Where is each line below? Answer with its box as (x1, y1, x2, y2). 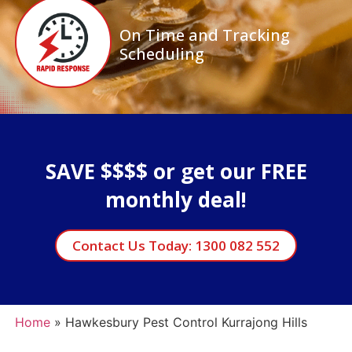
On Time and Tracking (119, 24, 290, 46)
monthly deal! (105, 185, 247, 214)
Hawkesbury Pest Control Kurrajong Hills (64, 313, 307, 330)
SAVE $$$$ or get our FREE (45, 156, 307, 185)
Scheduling (119, 42, 204, 64)
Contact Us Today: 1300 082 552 (72, 236, 280, 255)
